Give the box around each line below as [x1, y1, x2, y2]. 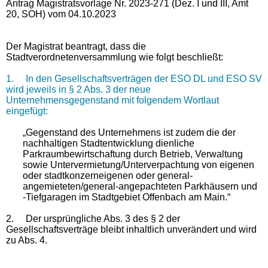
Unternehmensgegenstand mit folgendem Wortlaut [6, 95, 219, 105]
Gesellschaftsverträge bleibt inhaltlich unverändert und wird [6, 224, 257, 234]
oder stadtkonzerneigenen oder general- [23, 170, 193, 181]
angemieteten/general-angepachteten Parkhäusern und [23, 181, 258, 191]
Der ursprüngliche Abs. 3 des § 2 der [26, 213, 180, 224]
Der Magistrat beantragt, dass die [6, 41, 146, 51]
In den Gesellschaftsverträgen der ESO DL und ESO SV [26, 73, 262, 84]
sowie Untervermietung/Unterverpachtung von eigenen [23, 159, 255, 170]
